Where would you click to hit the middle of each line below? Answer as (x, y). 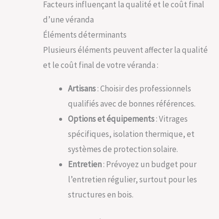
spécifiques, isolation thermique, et (131, 134)
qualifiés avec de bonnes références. (132, 104)
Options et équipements (111, 119)
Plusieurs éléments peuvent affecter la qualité (125, 50)
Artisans (82, 89)
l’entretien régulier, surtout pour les (132, 180)
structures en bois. (101, 195)
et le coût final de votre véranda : (101, 65)
